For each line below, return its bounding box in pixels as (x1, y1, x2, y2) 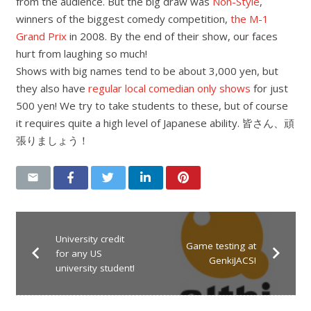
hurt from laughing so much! (15, 46, 147, 60)
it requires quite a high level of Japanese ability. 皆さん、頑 (15, 115, 294, 130)
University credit (55, 232, 124, 245)
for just (250, 81, 288, 95)
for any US (55, 246, 102, 260)
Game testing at (185, 239, 256, 253)
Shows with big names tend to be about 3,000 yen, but (15, 63, 278, 78)
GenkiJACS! (208, 254, 256, 267)
